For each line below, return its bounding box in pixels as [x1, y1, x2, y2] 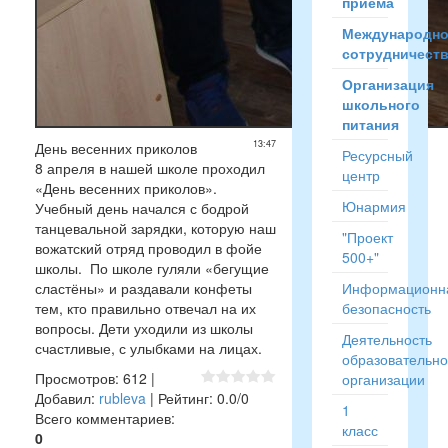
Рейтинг [158, 388, 209, 408]
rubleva [99, 388, 146, 408]
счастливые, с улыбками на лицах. [35, 338, 266, 358]
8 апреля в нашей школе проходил [35, 158, 265, 178]
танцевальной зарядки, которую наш [35, 218, 276, 238]
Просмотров [35, 368, 115, 388]
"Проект [341, 227, 393, 247]
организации [341, 369, 425, 389]
